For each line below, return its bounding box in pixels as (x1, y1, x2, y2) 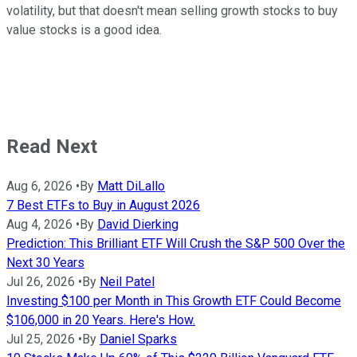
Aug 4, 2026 (6, 217, 73, 233)
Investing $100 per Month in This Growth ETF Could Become (6, 293, 341, 309)
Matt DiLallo (97, 178, 165, 194)
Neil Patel (100, 274, 155, 290)
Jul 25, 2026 (6, 331, 75, 347)
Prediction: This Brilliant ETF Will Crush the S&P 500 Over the (6, 236, 345, 252)
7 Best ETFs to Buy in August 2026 (6, 198, 200, 214)
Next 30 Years (6, 255, 84, 271)
